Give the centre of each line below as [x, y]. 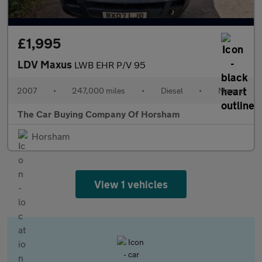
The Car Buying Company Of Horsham [99, 114]
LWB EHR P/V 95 [110, 65]
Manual [231, 90]
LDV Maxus [46, 64]
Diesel [172, 90]
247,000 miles [99, 90]
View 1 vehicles [131, 184]
